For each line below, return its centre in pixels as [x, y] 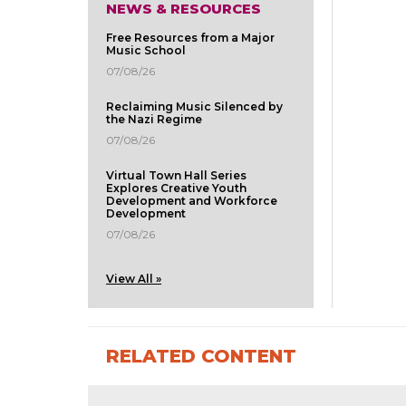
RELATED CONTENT [201, 357]
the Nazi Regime [154, 120]
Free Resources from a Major [190, 38]
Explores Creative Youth [176, 188]
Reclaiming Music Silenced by [194, 107]
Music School [146, 51]
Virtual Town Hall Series [176, 176]
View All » [134, 279]
